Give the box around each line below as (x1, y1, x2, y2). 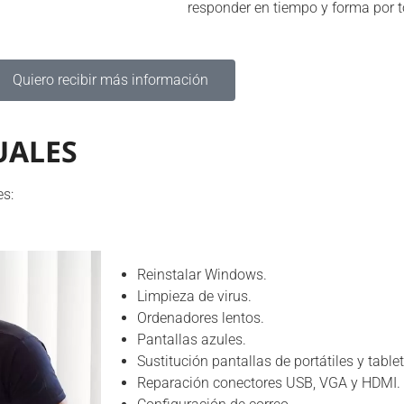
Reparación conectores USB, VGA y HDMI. (137, 374, 400, 391)
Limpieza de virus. (137, 288, 252, 305)
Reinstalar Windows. (137, 266, 267, 283)
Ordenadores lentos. (137, 309, 264, 326)
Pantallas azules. (137, 331, 246, 348)
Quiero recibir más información (12, 71, 208, 88)
